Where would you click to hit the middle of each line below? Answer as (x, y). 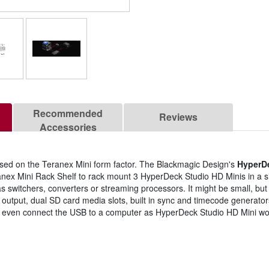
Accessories (68, 127)
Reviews (178, 117)
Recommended (68, 113)
